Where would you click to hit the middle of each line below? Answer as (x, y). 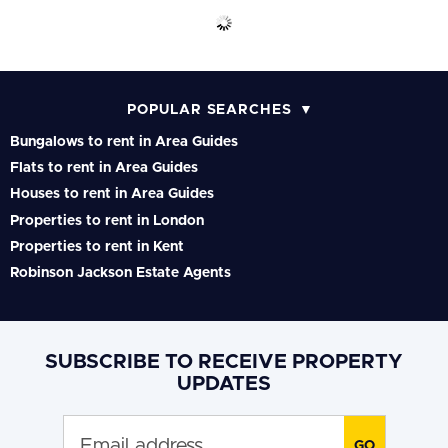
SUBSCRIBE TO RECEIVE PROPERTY (224, 362)
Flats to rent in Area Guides (104, 168)
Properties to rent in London (107, 221)
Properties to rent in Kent (97, 247)
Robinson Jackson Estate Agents (120, 273)
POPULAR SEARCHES (209, 110)
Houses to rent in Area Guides (112, 194)
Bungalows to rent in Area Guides (124, 142)
